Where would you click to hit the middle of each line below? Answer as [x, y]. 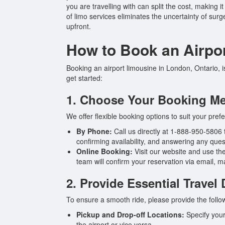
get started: [84, 78]
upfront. [79, 26]
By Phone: [94, 131]
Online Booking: [104, 151]
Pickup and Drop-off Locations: [130, 214]
